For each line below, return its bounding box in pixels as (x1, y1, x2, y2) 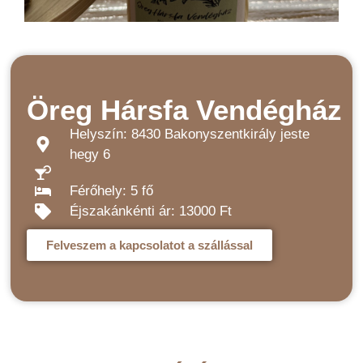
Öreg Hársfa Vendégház (27, 94, 343, 126)
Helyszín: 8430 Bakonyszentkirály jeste (70, 126, 310, 142)
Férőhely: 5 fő (70, 183, 154, 199)
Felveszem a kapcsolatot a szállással (46, 238, 254, 252)
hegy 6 (70, 147, 111, 162)
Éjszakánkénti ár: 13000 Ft (70, 203, 233, 219)
